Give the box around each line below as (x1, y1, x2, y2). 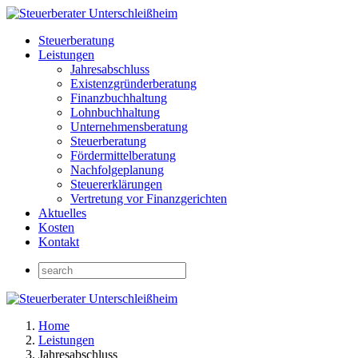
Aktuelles (38, 206, 86, 220)
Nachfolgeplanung (70, 163, 164, 177)
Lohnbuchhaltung (70, 105, 160, 119)
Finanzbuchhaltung (70, 91, 167, 105)
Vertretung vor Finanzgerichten (70, 192, 227, 205)
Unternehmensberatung (70, 120, 188, 133)
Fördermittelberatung (70, 149, 176, 162)
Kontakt (38, 235, 79, 249)
